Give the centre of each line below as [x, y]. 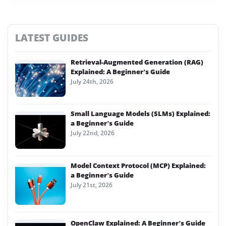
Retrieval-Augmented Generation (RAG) [137, 62]
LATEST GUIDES [52, 37]
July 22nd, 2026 [93, 133]
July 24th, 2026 [92, 81]
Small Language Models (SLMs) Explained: [140, 114]
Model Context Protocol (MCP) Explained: [138, 165]
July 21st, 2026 [92, 185]
